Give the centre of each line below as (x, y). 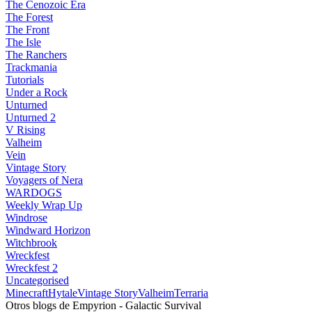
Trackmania (31, 67)
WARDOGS (34, 193)
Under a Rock (37, 92)
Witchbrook (31, 243)
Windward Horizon (48, 230)
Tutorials (25, 80)
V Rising (25, 130)
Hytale (63, 293)
